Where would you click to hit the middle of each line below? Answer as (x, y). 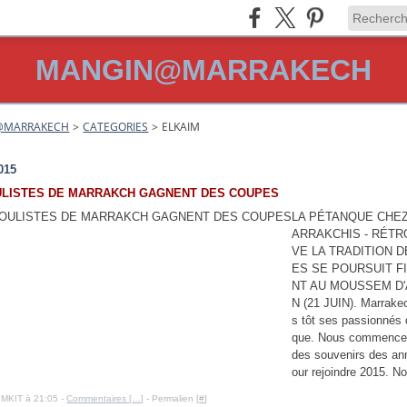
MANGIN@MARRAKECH (203, 70)
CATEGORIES (116, 127)
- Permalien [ (172, 398)
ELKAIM (181, 127)
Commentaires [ (99, 398)
